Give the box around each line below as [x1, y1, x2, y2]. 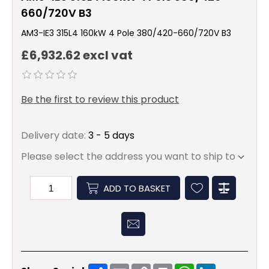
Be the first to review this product [21, 92, 179, 107]
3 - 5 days [88, 128, 134, 143]
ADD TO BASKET [103, 181, 171, 195]
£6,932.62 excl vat [21, 47, 133, 64]
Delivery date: [21, 128, 86, 143]
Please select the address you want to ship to [21, 150, 235, 164]
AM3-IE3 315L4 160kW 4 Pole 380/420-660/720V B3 [21, 27, 231, 39]
